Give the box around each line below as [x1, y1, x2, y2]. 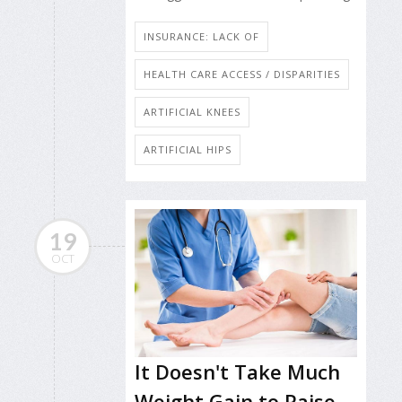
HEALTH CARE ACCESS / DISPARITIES [144, 67, 340, 82]
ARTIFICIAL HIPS [144, 143, 232, 157]
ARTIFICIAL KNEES [144, 105, 240, 119]
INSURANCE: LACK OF [144, 30, 259, 44]
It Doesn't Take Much [135, 358, 340, 386]
